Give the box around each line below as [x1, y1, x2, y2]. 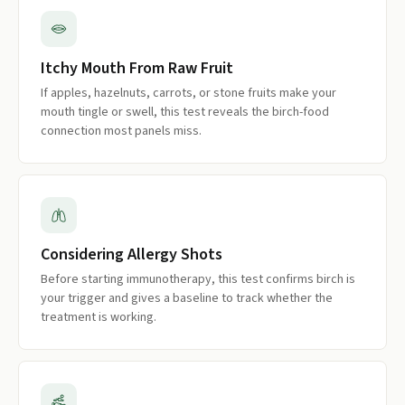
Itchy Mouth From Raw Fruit [41, 57, 233, 80]
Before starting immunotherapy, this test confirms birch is [41, 270, 355, 288]
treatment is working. [41, 308, 156, 326]
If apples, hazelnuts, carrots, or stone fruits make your [41, 84, 336, 102]
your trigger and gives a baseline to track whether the [41, 289, 333, 307]
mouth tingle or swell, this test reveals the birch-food [41, 103, 329, 121]
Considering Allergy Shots [41, 243, 222, 266]
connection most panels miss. [41, 122, 202, 140]
